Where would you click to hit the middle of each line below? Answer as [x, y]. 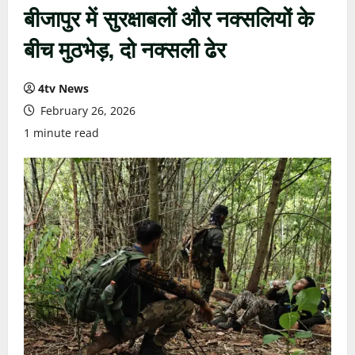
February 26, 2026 [86, 111]
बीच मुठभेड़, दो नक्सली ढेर [125, 48]
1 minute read [61, 133]
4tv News [63, 88]
